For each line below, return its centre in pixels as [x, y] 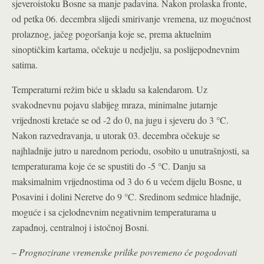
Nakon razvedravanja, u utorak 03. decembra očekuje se [116, 135]
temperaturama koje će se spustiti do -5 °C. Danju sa [109, 166]
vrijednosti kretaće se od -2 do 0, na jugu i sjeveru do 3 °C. [120, 120]
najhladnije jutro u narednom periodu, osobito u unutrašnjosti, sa [131, 151]
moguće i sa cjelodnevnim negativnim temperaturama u [114, 212]
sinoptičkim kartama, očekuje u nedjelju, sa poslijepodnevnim [126, 49]
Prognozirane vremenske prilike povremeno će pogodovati [128, 252]
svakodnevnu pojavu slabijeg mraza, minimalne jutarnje [115, 105]
